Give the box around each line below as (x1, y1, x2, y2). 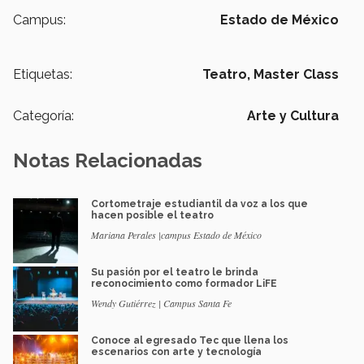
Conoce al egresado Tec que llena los (91, 335, 288, 347)
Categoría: (13, 108, 74, 124)
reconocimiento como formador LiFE (91, 278, 277, 290)
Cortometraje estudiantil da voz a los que (91, 198, 308, 210)
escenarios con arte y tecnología (91, 346, 262, 358)
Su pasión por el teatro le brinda (91, 266, 258, 279)
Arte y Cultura (247, 108, 339, 124)
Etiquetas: (13, 67, 72, 83)
